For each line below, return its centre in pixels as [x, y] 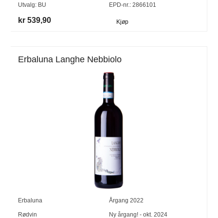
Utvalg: [28, 5]
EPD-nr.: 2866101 [132, 5]
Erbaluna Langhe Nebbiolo [70, 60]
